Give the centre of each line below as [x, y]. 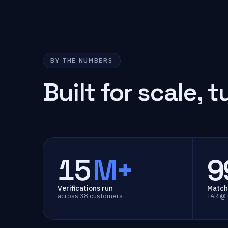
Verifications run [85, 188]
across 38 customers [90, 196]
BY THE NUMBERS [82, 60]
